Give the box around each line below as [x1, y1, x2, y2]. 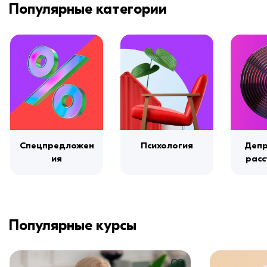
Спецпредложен [19, 139, 94, 151]
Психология [141, 139, 193, 151]
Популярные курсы [9, 216, 136, 234]
